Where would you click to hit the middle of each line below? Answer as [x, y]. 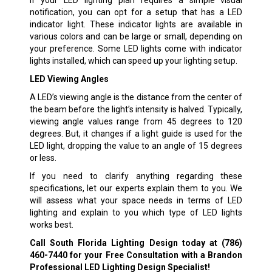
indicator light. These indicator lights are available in [136, 25]
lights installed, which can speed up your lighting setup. [133, 61]
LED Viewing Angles [69, 79]
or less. [43, 158]
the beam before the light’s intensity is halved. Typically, [136, 110]
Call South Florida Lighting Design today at [126, 243]
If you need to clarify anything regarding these [136, 176]
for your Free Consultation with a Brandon [155, 255]
